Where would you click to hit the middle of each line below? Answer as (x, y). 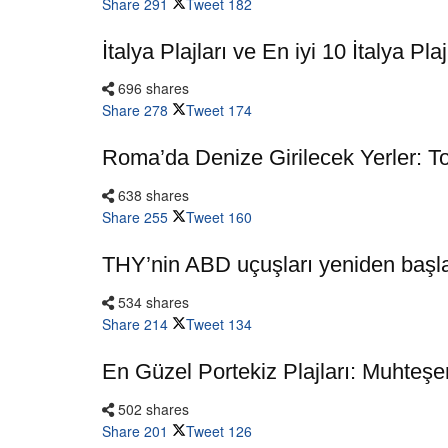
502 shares (151, 408)
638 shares (151, 195)
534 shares (151, 302)
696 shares (151, 88)
